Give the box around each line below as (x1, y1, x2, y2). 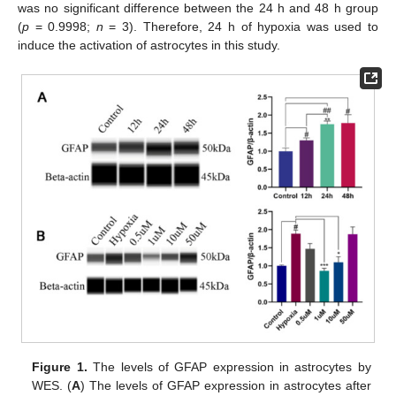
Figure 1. (32, 359, 88, 374)
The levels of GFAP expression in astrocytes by (87, 359, 371, 374)
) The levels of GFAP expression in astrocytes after (80, 377, 371, 392)
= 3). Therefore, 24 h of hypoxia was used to (103, 19, 379, 34)
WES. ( (32, 377, 72, 392)
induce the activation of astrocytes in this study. (18, 37, 280, 52)
